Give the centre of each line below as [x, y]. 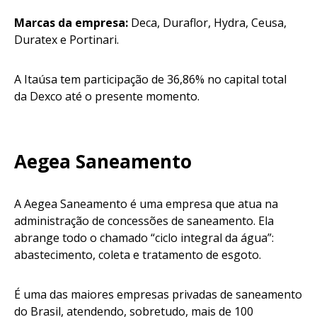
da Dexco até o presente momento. [110, 97]
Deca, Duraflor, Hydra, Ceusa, [207, 23]
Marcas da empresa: [71, 23]
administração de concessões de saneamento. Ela [144, 221]
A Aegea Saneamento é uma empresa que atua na [146, 204]
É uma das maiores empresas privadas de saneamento [158, 295]
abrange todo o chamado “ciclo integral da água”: [144, 238]
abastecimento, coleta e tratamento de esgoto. [140, 255]
